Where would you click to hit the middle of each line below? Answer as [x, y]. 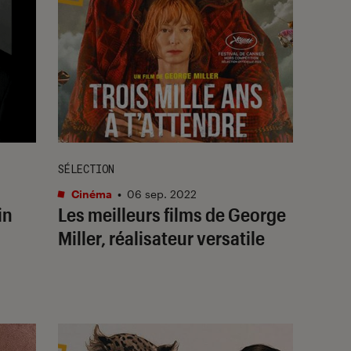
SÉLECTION [86, 168]
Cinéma [90, 194]
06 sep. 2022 [162, 194]
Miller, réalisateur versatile [161, 237]
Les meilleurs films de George [172, 214]
